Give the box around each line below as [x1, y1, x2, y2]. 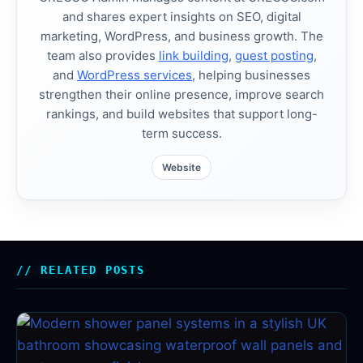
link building [158, 48, 228, 64]
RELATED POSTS [40, 263, 146, 277]
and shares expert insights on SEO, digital [62, 9, 301, 25]
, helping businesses [192, 67, 310, 83]
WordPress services [77, 67, 192, 83]
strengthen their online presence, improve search [39, 87, 324, 103]
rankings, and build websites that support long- [45, 106, 318, 122]
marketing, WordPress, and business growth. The [40, 28, 323, 45]
